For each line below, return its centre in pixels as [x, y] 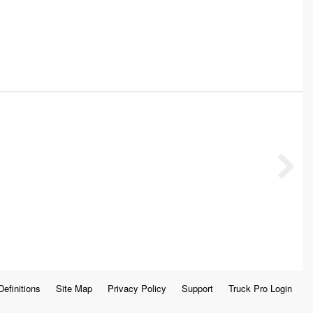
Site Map [74, 289]
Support [197, 289]
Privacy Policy [137, 289]
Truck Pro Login [260, 289]
